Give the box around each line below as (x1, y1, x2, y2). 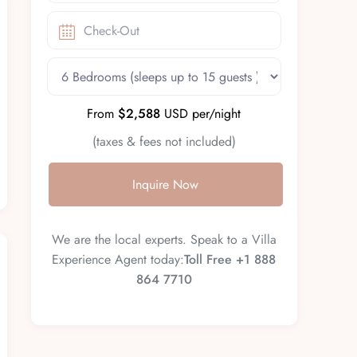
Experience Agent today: (52, 250, 185, 269)
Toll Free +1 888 (184, 250, 277, 269)
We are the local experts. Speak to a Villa (51, 230, 277, 249)
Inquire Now (132, 175, 199, 194)
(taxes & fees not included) (92, 132, 236, 151)
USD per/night (160, 104, 241, 124)
